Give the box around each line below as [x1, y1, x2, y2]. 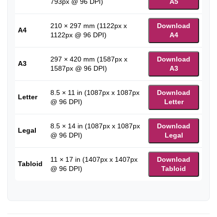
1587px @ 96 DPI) [50, 64, 107, 72]
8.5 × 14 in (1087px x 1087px [50, 122, 140, 130]
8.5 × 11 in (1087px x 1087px [50, 88, 139, 96]
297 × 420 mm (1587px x [50, 55, 127, 63]
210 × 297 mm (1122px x [50, 21, 127, 30]
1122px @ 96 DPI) [50, 31, 107, 39]
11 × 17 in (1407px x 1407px [50, 155, 138, 163]
